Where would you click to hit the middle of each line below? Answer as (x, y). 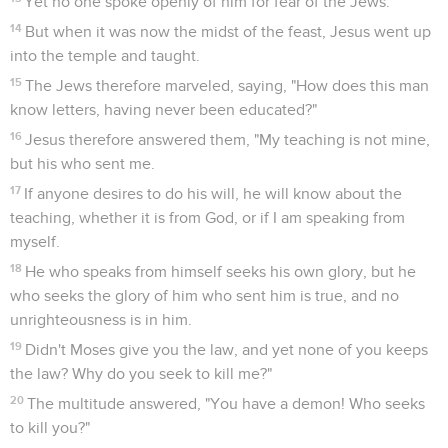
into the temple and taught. (105, 55)
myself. (35, 241)
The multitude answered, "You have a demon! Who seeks (226, 403)
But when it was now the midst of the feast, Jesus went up (228, 31)
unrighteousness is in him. (101, 319)
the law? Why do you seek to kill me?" (141, 373)
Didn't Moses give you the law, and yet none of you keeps (227, 349)
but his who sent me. (82, 163)
